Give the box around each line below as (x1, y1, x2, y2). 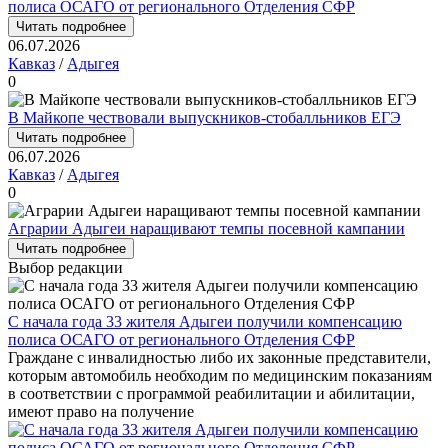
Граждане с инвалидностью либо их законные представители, (8, 349, 431, 366)
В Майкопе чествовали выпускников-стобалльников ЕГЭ (8, 109, 401, 126)
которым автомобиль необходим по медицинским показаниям (8, 367, 432, 384)
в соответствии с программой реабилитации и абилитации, (8, 385, 415, 402)
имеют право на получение (8, 403, 194, 420)
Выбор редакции (8, 259, 123, 276)
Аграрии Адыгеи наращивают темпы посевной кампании (8, 220, 405, 237)
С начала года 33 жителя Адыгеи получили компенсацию (8, 313, 402, 330)
